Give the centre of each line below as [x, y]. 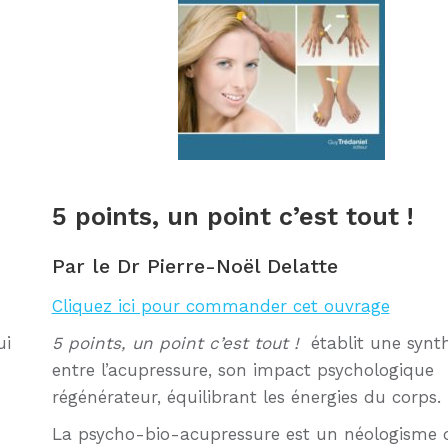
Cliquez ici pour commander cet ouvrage [220, 306]
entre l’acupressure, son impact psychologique [242, 370]
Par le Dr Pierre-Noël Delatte [194, 266]
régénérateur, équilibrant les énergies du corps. [246, 397]
